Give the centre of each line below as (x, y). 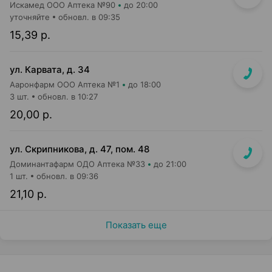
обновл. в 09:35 (89, 17)
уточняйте (30, 17)
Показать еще (136, 225)
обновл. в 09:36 (67, 176)
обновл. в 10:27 (68, 97)
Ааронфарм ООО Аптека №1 (65, 84)
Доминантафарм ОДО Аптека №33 (77, 164)
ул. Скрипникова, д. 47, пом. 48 (80, 149)
